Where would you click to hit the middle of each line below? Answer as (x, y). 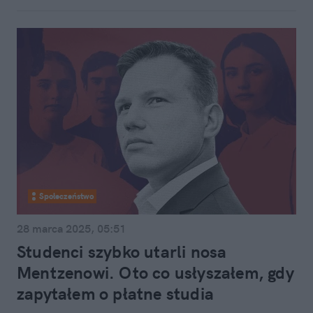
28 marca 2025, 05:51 (71, 228)
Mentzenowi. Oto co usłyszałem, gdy (155, 272)
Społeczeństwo (66, 196)
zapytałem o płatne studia (115, 293)
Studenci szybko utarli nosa (122, 252)
